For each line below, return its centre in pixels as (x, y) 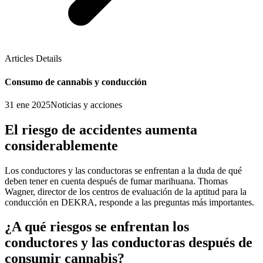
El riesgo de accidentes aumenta (101, 129)
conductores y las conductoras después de (129, 243)
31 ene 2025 (28, 104)
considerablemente (61, 145)
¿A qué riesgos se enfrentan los (97, 227)
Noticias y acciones (86, 104)
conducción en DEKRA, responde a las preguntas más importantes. (129, 202)
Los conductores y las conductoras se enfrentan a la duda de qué (123, 170)
